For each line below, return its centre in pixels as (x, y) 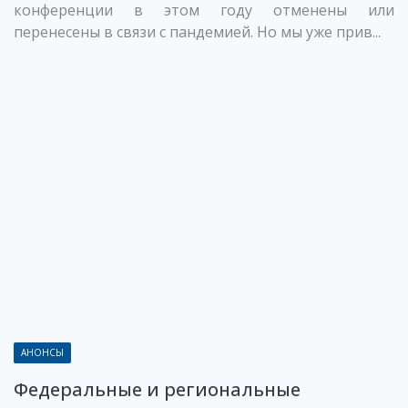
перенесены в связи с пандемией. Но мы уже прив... (197, 31)
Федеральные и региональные (157, 390)
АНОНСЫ (42, 353)
